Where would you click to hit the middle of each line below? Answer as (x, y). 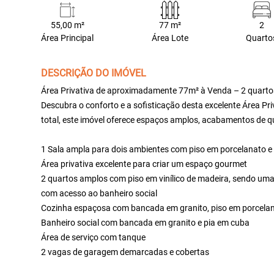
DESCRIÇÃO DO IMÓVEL (94, 73)
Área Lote (170, 38)
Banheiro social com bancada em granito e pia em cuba (146, 223)
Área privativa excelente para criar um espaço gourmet (144, 164)
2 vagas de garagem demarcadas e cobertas (125, 252)
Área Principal (68, 38)
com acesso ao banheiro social (99, 193)
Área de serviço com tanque (94, 237)
